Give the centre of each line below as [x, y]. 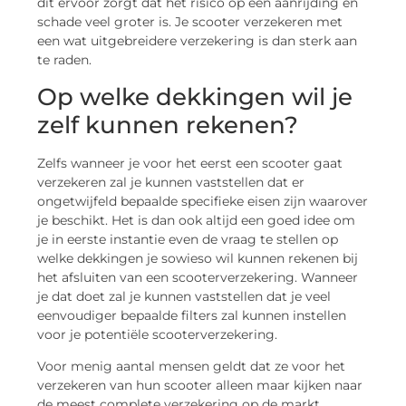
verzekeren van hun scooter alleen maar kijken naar [200, 386]
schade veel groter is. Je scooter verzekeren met [190, 22]
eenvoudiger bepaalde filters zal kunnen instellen [192, 315]
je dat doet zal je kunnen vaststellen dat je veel [184, 296]
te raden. [65, 60]
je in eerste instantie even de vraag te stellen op [188, 239]
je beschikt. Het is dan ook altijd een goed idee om [197, 220]
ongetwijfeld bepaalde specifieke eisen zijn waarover [203, 201]
